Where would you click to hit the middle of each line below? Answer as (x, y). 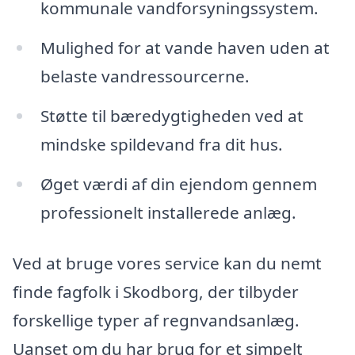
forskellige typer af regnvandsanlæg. (156, 320)
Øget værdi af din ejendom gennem (178, 183)
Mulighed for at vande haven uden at (185, 48)
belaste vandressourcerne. (145, 76)
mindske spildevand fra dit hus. (161, 145)
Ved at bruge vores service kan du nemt (167, 263)
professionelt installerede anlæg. (168, 212)
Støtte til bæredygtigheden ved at (172, 116)
